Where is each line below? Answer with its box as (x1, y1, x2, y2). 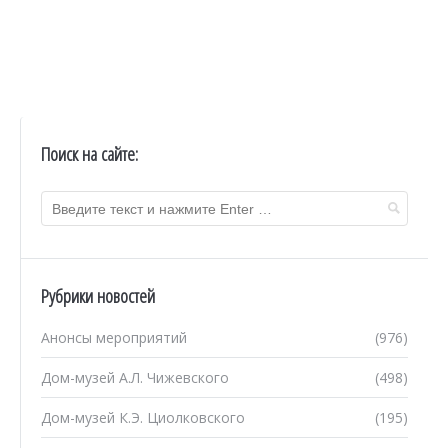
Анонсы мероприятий (41, 328, 187, 348)
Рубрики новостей (41, 283, 155, 310)
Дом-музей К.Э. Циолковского (41, 408, 245, 428)
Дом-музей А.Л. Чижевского (41, 368, 229, 388)
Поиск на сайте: (41, 141, 138, 168)
